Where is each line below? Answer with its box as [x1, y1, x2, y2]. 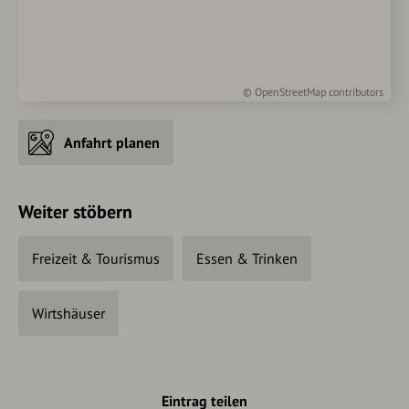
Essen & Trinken [196, 249, 298, 268]
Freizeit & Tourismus [32, 249, 160, 268]
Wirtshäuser [32, 304, 105, 323]
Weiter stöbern [18, 200, 132, 225]
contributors [326, 85, 383, 100]
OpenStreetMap [255, 85, 326, 100]
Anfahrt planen [64, 133, 160, 152]
